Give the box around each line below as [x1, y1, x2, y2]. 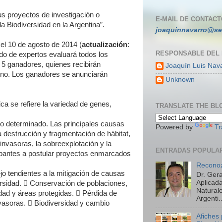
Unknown [166, 75, 195, 83]
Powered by [156, 123, 195, 131]
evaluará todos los [49, 51, 108, 58]
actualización [82, 41, 127, 49]
